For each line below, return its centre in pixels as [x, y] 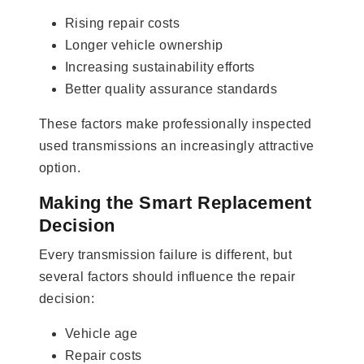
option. [60, 167]
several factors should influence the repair [167, 276]
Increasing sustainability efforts [160, 67]
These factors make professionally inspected [175, 123]
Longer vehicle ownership [144, 45]
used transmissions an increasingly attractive [177, 145]
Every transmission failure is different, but [166, 254]
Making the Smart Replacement [175, 202]
